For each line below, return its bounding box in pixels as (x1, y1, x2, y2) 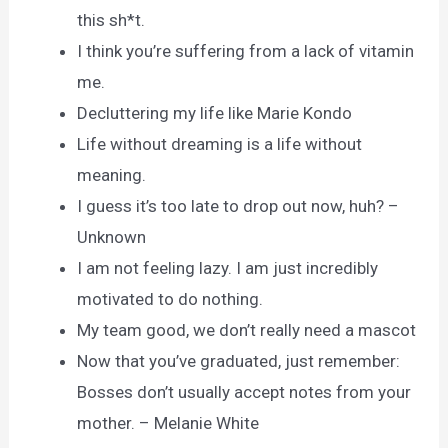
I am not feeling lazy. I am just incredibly (77, 257, 379, 278)
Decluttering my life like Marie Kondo (77, 102, 353, 123)
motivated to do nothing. (77, 288, 264, 309)
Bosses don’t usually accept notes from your (77, 381, 412, 402)
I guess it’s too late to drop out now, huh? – (77, 195, 400, 216)
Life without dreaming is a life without (77, 133, 363, 154)
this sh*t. (77, 9, 146, 30)
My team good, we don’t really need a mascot (77, 319, 417, 340)
